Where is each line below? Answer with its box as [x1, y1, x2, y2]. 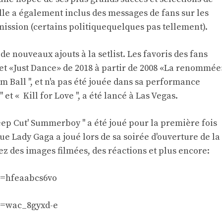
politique [69, 21, 107, 33]
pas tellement [146, 21, 203, 33]
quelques [107, 21, 146, 33]
